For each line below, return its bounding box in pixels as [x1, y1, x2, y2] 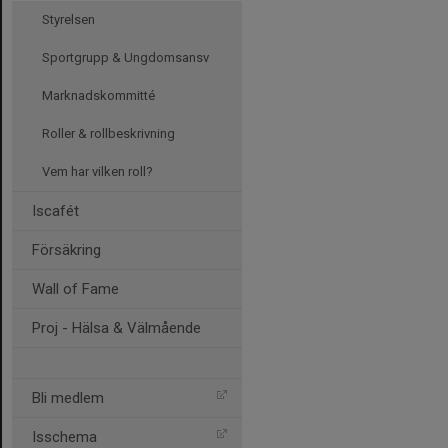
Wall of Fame [32, 280, 119, 298]
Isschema [32, 428, 97, 446]
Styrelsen [42, 12, 95, 27]
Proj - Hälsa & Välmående [32, 319, 201, 337]
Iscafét [32, 202, 79, 220]
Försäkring [32, 241, 101, 259]
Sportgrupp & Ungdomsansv [42, 50, 209, 65]
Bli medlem [32, 389, 104, 407]
